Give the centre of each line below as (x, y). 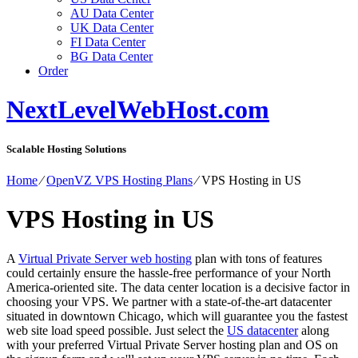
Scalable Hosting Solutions (66, 149)
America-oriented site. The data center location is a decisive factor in (178, 287)
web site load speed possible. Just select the (117, 330)
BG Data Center (111, 56)
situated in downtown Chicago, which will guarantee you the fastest (177, 316)
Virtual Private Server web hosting (105, 258)
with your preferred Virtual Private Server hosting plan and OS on (172, 344)
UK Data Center (112, 28)
